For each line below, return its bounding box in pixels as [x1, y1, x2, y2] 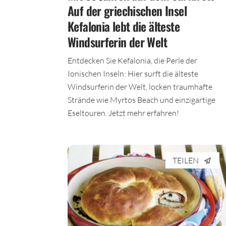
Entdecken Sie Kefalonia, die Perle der [68, 59, 197, 69]
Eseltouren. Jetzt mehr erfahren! [68, 111, 179, 122]
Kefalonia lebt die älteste [68, 21, 180, 39]
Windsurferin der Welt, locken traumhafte [68, 85, 212, 95]
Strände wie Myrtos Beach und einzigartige [68, 98, 215, 108]
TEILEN [173, 159, 199, 169]
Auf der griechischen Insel [68, 5, 187, 24]
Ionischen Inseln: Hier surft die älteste [68, 72, 198, 82]
